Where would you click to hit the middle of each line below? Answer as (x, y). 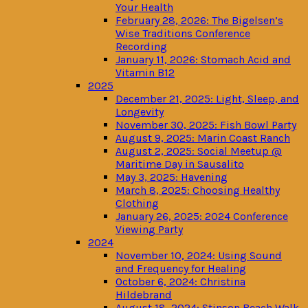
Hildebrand (144, 295)
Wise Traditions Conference (183, 33)
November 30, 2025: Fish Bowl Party (206, 125)
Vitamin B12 (145, 73)
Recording (141, 46)
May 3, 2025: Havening (172, 177)
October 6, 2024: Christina (180, 282)
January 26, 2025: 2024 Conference (202, 216)
